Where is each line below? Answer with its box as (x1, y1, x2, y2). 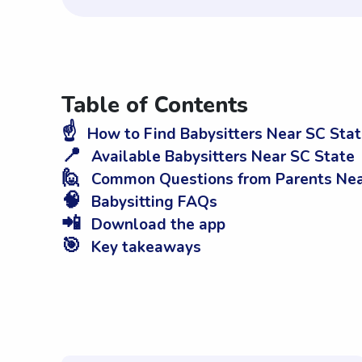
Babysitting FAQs (87, 192, 217, 213)
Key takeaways (87, 237, 201, 259)
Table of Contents (61, 90, 248, 121)
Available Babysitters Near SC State (87, 146, 355, 168)
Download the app (87, 214, 225, 236)
